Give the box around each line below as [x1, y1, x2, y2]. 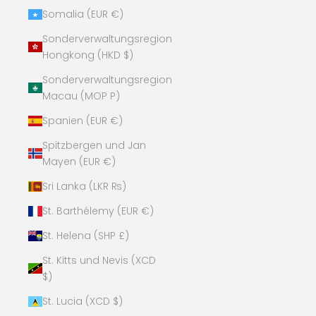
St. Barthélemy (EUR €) [42, 203, 154, 218]
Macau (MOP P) [42, 88, 120, 103]
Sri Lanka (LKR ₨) [42, 178, 126, 193]
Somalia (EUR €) [42, 6, 123, 21]
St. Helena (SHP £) [42, 228, 129, 243]
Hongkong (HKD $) [42, 47, 133, 62]
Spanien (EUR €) [42, 113, 123, 128]
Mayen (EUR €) [42, 154, 116, 169]
